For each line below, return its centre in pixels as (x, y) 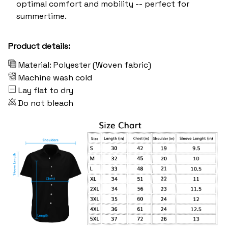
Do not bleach (46, 103)
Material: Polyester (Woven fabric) (85, 65)
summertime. (41, 16)
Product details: (39, 46)
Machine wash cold (55, 78)
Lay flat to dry (46, 91)
